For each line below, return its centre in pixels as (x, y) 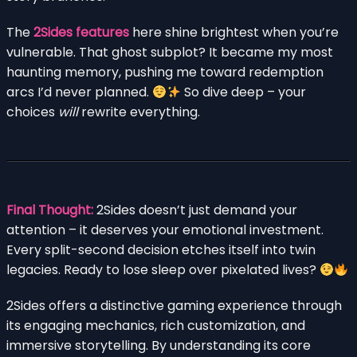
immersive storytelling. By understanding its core (159, 346)
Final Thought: (50, 210)
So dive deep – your (244, 92)
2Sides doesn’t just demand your (195, 210)
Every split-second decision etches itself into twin (161, 250)
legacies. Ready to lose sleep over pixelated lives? (163, 270)
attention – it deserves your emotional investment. (165, 230)
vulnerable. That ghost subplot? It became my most (170, 53)
